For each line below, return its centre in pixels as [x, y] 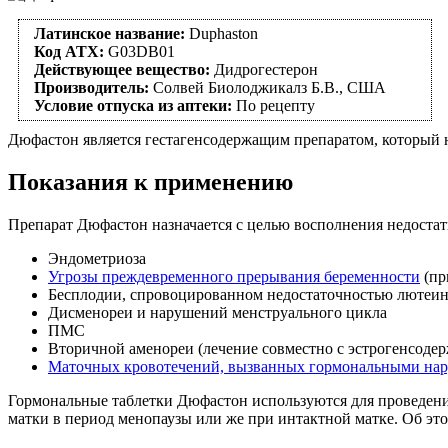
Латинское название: [111, 33]
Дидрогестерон [264, 69]
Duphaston [223, 33]
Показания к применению [150, 181]
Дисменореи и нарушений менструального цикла [217, 312]
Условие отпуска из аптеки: [133, 105]
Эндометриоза [97, 258]
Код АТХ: [69, 51]
